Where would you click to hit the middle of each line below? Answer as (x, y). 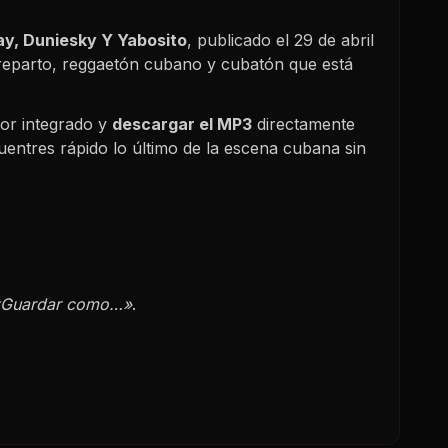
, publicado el (240, 39)
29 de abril (334, 39)
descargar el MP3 (182, 123)
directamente (303, 123)
